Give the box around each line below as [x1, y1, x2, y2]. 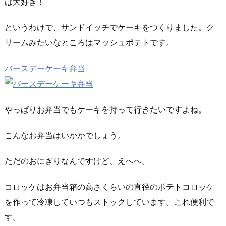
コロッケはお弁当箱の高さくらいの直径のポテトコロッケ [5, 181, 214, 192]
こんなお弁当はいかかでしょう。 [5, 130, 126, 140]
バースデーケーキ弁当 [5, 63, 85, 73]
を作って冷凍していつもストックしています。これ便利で [5, 196, 214, 207]
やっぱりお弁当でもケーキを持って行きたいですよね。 [5, 104, 206, 115]
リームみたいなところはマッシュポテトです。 [5, 37, 174, 47]
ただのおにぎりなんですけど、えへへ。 [5, 155, 150, 166]
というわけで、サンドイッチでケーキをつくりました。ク [5, 22, 214, 32]
